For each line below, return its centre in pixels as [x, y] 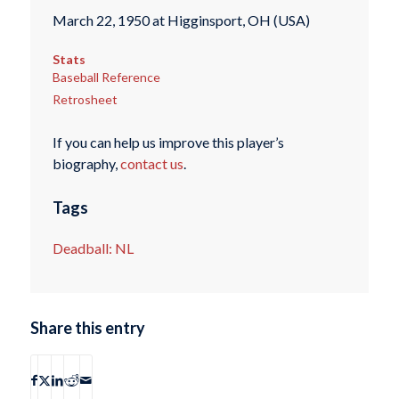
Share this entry [87, 328]
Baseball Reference [106, 77]
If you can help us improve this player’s [168, 142]
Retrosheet [85, 99]
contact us [151, 163]
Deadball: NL [93, 248]
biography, [86, 163]
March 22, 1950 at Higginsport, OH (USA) [181, 20]
